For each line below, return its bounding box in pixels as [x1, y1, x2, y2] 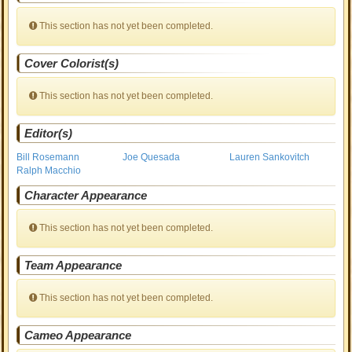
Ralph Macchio [16, 165, 82, 176]
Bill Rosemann [16, 152, 80, 163]
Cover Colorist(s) [24, 57, 119, 70]
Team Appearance [24, 258, 123, 272]
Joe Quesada [123, 152, 181, 163]
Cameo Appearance [24, 328, 132, 342]
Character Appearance [24, 189, 148, 202]
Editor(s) [24, 126, 73, 140]
